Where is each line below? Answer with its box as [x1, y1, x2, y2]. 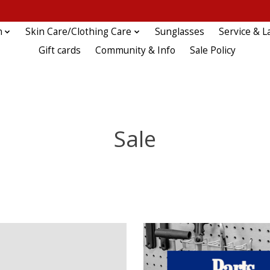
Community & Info [95, 44, 175, 57]
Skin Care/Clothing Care [25, 25, 132, 39]
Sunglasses [154, 25, 204, 39]
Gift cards [38, 44, 81, 57]
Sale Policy [190, 44, 236, 57]
